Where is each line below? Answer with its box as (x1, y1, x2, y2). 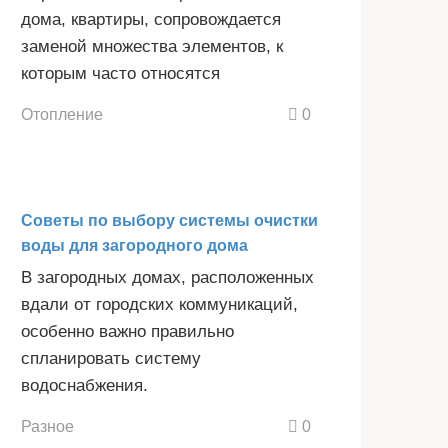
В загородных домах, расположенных (21, 268, 314, 288)
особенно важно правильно (21, 322, 234, 342)
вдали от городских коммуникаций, (21, 295, 298, 315)
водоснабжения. (21, 376, 148, 396)
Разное (21, 416, 74, 435)
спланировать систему (21, 349, 201, 369)
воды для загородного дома (21, 237, 248, 255)
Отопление (21, 105, 103, 124)
